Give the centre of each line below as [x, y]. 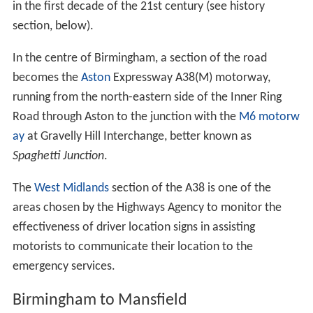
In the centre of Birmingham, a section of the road [139, 58]
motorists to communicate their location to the [132, 247]
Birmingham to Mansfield [100, 300]
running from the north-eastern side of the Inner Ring [147, 97]
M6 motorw [269, 117]
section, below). [53, 26]
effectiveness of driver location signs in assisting [133, 227]
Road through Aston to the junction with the [125, 117]
